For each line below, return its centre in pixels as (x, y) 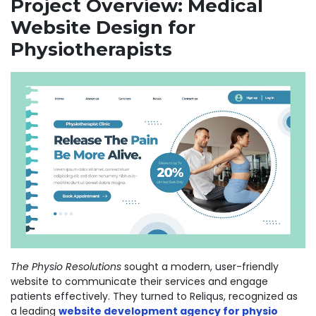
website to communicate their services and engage (139, 282)
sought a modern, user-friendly (200, 267)
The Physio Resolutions (66, 267)
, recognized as (261, 297)
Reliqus (207, 297)
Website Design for (103, 28)
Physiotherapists (91, 49)
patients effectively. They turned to (100, 297)
